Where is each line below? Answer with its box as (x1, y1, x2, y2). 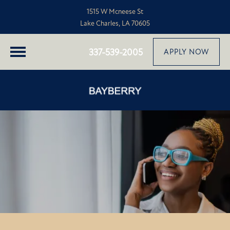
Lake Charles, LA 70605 (80, 19, 150, 28)
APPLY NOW (164, 47, 209, 56)
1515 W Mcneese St (87, 7, 143, 16)
